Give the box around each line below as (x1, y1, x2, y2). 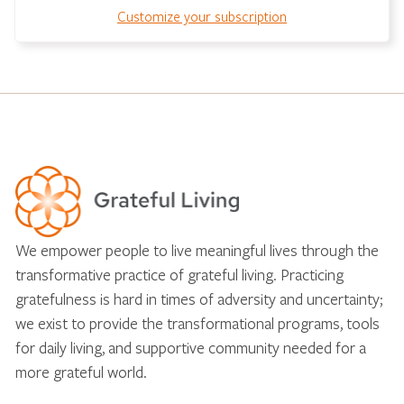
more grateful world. (15, 361, 147, 382)
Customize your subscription (117, 6, 287, 25)
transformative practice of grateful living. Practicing (15, 263, 344, 285)
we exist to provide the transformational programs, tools (15, 312, 380, 334)
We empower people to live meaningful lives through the (15, 239, 379, 261)
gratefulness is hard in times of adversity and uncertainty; (15, 288, 382, 309)
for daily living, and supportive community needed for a (15, 336, 366, 358)
